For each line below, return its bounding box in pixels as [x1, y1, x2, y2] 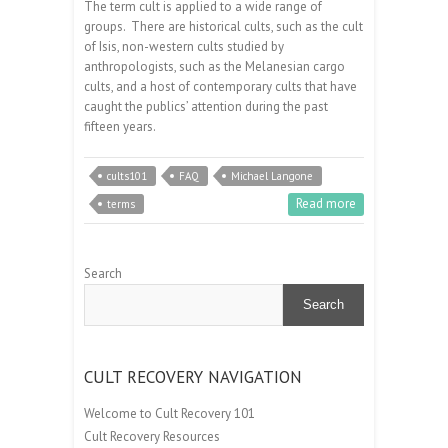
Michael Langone [231, 168, 313, 183]
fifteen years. [84, 117, 156, 135]
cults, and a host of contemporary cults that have [84, 77, 357, 95]
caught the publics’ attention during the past [84, 97, 328, 115]
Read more [296, 194, 356, 212]
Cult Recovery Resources [84, 427, 220, 445]
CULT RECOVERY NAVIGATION [84, 365, 302, 388]
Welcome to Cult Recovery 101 [84, 404, 255, 422]
